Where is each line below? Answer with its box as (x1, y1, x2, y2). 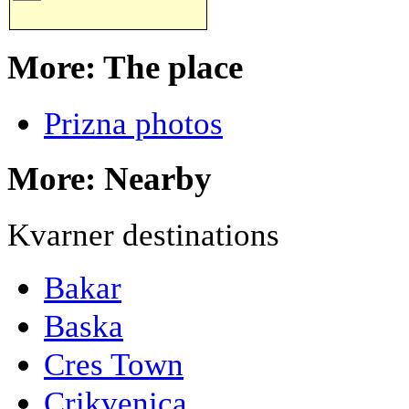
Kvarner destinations (7, 216, 279, 254)
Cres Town (44, 346, 184, 383)
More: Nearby (7, 160, 212, 198)
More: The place (7, 47, 243, 86)
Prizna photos (44, 104, 223, 142)
